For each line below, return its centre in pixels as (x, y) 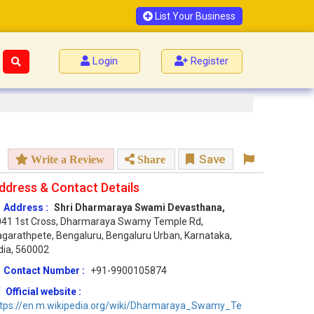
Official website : (43, 292)
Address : (26, 208)
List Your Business (194, 16)
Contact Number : (45, 271)
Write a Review (66, 159)
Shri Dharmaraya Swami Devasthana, (139, 208)
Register (210, 61)
